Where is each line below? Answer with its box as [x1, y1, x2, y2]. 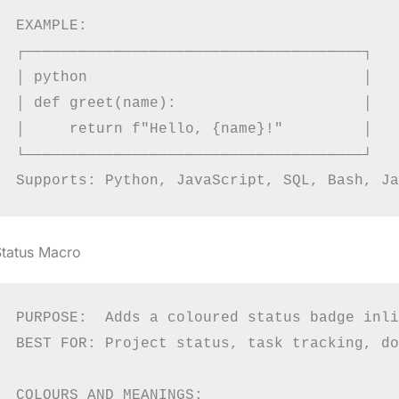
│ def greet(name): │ [15, 94, 372, 111]
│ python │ [15, 69, 372, 85]
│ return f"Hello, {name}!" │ [15, 120, 372, 137]
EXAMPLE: [15, 17, 87, 34]
